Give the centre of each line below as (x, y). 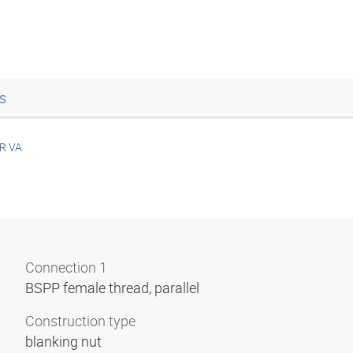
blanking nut (65, 341)
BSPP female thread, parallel (114, 288)
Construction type (80, 321)
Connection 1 (66, 267)
